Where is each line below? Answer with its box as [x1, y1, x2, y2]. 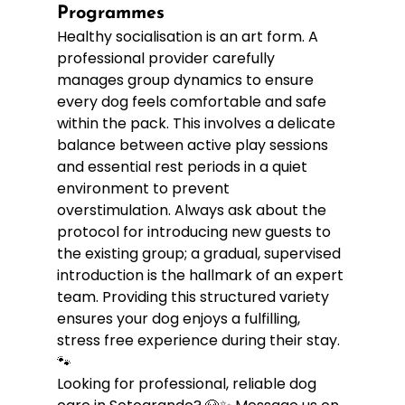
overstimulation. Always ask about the [56, 199, 330, 221]
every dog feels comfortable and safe [56, 90, 330, 112]
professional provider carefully [56, 47, 278, 69]
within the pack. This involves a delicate [56, 112, 339, 134]
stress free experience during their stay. [56, 329, 344, 351]
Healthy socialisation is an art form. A [56, 25, 322, 47]
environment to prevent [56, 177, 233, 199]
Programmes [56, 4, 165, 23]
